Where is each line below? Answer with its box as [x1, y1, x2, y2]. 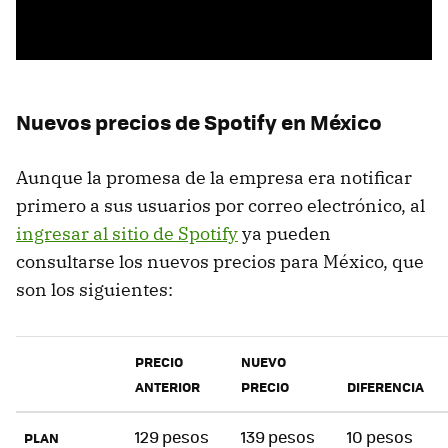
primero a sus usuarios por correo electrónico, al [16, 194, 425, 218]
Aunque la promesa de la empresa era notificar [16, 166, 412, 190]
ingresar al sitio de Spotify [16, 222, 238, 246]
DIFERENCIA [347, 377, 424, 397]
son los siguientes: [16, 278, 173, 302]
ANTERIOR [135, 377, 200, 397]
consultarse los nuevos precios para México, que [16, 250, 424, 274]
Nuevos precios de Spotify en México [16, 106, 382, 138]
